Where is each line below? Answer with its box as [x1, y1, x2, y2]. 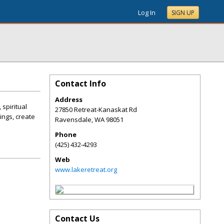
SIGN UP [171, 8, 194, 17]
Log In [138, 8, 155, 17]
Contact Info [55, 78, 106, 89]
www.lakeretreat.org [55, 165, 117, 174]
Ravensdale [55, 115, 91, 124]
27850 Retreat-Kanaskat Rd [55, 105, 137, 114]
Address [55, 95, 82, 104]
